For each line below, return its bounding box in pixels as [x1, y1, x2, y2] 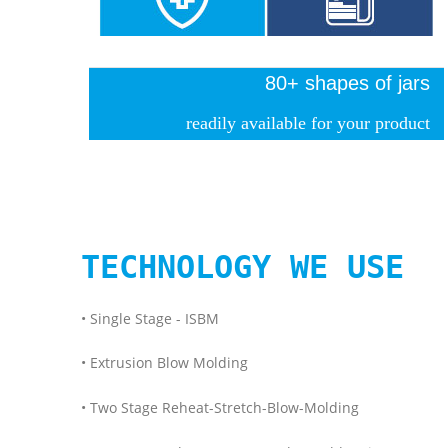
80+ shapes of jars [264, 71, 430, 94]
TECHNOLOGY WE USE [80, 247, 404, 286]
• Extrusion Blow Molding [80, 353, 248, 373]
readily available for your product [185, 113, 430, 134]
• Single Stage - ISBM [80, 308, 219, 328]
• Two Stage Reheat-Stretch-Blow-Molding [80, 397, 359, 417]
